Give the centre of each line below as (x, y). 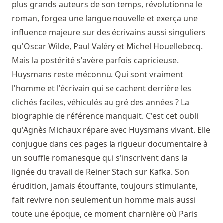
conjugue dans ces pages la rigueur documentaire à (110, 144)
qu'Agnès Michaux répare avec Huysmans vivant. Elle (111, 130)
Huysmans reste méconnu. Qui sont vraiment (98, 74)
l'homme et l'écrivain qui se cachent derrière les (102, 88)
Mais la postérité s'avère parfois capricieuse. (95, 60)
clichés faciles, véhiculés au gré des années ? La (101, 102)
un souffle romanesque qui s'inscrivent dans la (100, 158)
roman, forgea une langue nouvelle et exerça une (105, 19)
